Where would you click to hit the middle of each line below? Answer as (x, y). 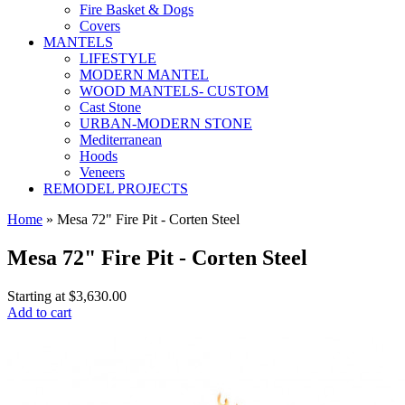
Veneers (102, 172)
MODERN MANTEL (144, 75)
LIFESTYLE (118, 58)
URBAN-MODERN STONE (166, 123)
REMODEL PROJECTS (116, 188)
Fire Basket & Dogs (137, 9)
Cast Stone (110, 107)
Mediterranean (121, 140)
